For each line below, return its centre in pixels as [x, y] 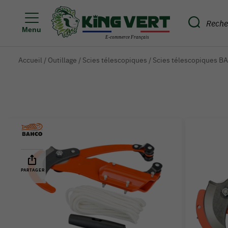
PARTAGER [33, 170]
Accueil [30, 60]
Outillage [62, 60]
